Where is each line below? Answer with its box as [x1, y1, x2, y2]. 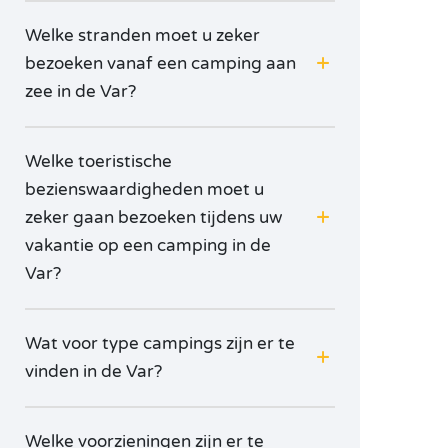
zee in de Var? [25, 81, 136, 102]
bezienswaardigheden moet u [25, 179, 264, 200]
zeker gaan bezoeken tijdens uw [25, 207, 282, 228]
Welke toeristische [25, 151, 172, 172]
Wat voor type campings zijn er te [25, 333, 295, 354]
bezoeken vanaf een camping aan [25, 53, 296, 74]
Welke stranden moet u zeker [25, 25, 260, 46]
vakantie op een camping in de [25, 235, 271, 256]
